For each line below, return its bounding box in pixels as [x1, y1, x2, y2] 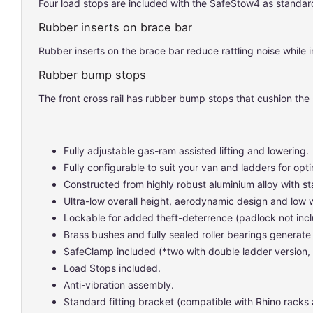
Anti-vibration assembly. [64, 279, 174, 291]
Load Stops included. [64, 262, 161, 274]
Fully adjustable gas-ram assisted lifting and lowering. [64, 145, 309, 156]
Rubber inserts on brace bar [38, 20, 192, 34]
